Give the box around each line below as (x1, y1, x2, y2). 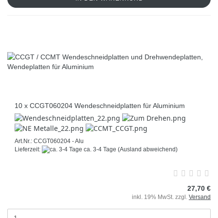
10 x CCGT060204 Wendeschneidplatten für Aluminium (15, 101, 185, 109)
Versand (189, 194, 211, 201)
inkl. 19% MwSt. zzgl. (132, 194, 189, 201)
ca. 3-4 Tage (82, 145, 116, 153)
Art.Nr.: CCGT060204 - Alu (15, 137, 84, 145)
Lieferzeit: (15, 145, 42, 153)
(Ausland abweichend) (118, 145, 178, 153)
